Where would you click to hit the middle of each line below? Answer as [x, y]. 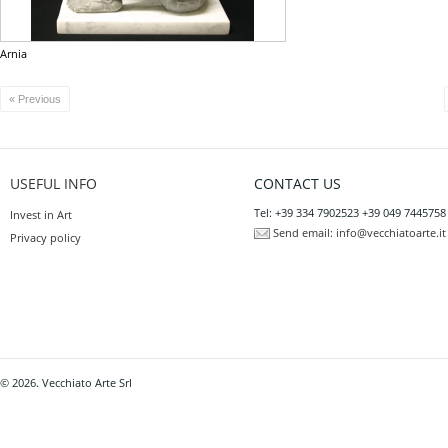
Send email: [303, 232]
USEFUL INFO [53, 183]
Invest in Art [41, 214]
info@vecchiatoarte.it [391, 232]
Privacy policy [45, 237]
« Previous [35, 99]
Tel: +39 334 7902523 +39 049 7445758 [350, 212]
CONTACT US [297, 183]
